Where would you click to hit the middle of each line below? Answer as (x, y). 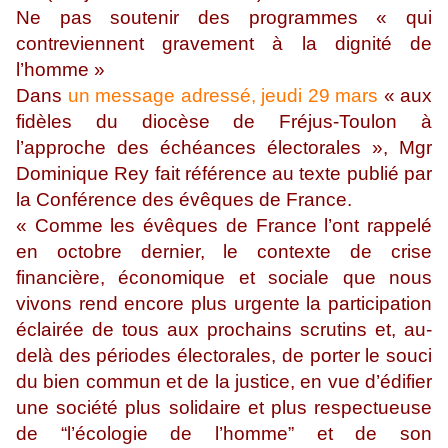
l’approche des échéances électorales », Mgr (224, 148)
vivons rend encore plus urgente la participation (224, 304)
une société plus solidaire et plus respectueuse (224, 408)
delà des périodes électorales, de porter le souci (224, 356)
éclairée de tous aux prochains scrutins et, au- (224, 330)
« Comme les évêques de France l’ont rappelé (224, 226)
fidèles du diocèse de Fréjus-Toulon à (224, 122)
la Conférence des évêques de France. (184, 200)
